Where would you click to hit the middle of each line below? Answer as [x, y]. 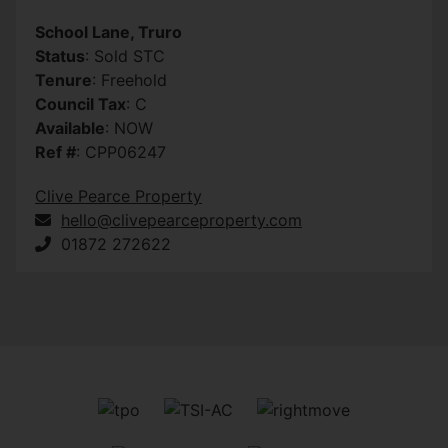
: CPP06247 [121, 152]
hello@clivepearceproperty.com [181, 220]
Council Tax [80, 104]
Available [70, 128]
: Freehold [129, 80]
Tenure [63, 80]
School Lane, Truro [108, 32]
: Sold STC [125, 56]
